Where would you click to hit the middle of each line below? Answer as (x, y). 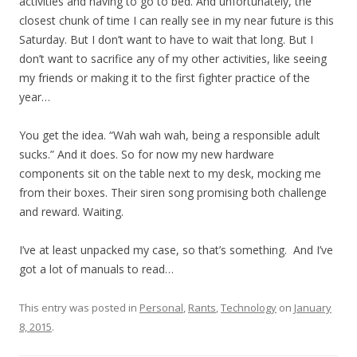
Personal (161, 308)
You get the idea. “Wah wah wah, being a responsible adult (170, 135)
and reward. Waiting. (71, 212)
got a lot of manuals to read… (96, 269)
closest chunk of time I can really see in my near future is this (177, 20)
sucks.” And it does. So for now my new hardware (147, 154)
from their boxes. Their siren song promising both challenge (173, 192)
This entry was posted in (79, 308)
